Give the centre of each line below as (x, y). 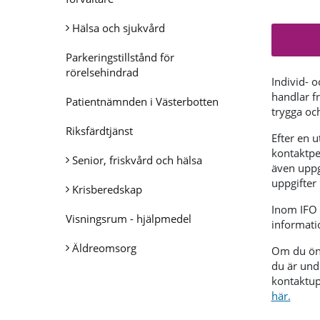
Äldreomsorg (104, 248)
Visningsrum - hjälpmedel (129, 219)
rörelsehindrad (102, 72)
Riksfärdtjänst (99, 131)
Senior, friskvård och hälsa (137, 160)
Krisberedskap (107, 189)
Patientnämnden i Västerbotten (142, 101)
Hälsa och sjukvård (119, 28)
